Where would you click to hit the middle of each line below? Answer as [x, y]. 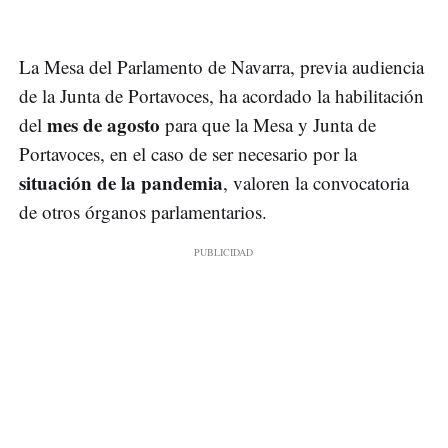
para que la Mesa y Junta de [268, 125]
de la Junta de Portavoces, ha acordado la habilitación [221, 96]
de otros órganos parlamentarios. [143, 212]
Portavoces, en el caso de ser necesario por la [188, 154]
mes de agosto [103, 125]
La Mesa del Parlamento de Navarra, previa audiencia [221, 67]
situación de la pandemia [121, 183]
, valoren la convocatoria [316, 183]
